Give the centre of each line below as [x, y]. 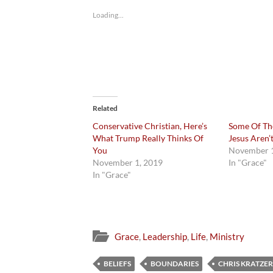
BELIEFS [117, 263]
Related [105, 108]
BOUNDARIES [175, 263]
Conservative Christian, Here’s [150, 126]
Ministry [227, 236]
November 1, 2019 [128, 163]
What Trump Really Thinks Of [148, 138]
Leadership [165, 236]
